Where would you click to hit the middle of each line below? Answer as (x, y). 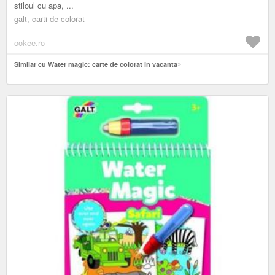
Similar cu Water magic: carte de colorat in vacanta (96, 64)
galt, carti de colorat (49, 18)
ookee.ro (29, 42)
